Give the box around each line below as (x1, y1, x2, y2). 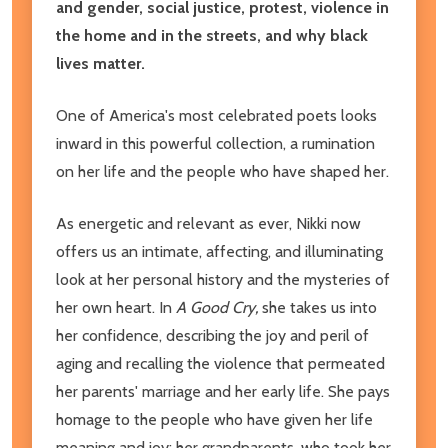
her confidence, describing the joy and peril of (56, 325, 369, 345)
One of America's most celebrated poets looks (56, 105, 377, 125)
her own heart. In (56, 297, 176, 317)
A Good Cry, (176, 297, 262, 317)
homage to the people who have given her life (56, 409, 373, 429)
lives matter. (56, 53, 145, 73)
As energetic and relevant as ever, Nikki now (56, 213, 361, 233)
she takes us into (262, 297, 377, 317)
